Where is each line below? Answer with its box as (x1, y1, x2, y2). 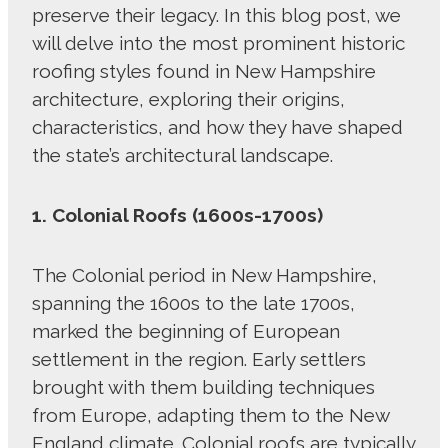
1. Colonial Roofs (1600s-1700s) (32, 204, 328, 227)
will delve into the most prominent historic (32, 32, 405, 55)
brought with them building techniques (32, 376, 375, 399)
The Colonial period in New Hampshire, (32, 264, 377, 287)
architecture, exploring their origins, (32, 88, 345, 111)
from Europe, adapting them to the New (32, 404, 389, 427)
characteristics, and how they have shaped (32, 116, 403, 139)
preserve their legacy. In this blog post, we (32, 4, 401, 27)
